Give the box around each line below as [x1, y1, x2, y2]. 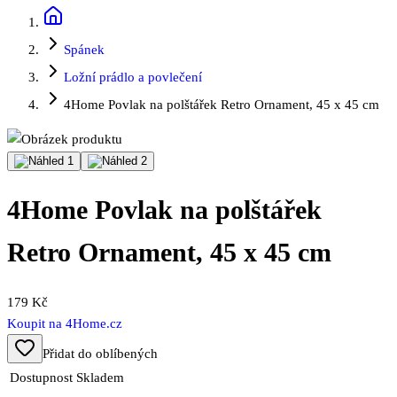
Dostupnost [10, 370, 73, 385]
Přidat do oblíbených [43, 346, 158, 362]
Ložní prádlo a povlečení [64, 70, 202, 84]
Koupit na [7, 316, 66, 331]
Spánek [64, 43, 105, 57]
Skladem [76, 370, 124, 385]
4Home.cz [66, 316, 122, 331]
